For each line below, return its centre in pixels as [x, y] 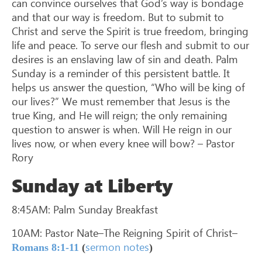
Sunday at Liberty [92, 185]
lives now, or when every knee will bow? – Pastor [123, 144]
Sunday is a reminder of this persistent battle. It [121, 73]
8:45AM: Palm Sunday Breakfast [85, 209]
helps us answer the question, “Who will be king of [128, 87]
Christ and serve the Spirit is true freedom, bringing [130, 31]
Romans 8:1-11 [45, 247]
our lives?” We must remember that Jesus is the [121, 101]
